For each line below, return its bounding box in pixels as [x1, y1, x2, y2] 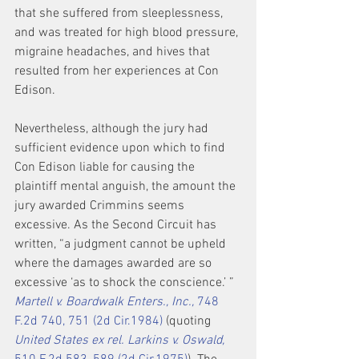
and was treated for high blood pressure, [14, 25, 241, 41]
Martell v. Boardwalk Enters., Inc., [14, 294, 194, 310]
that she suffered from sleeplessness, [14, 6, 226, 22]
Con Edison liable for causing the [14, 159, 198, 175]
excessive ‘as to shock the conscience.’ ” [14, 275, 237, 291]
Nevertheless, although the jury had [14, 121, 212, 137]
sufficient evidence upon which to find [14, 140, 228, 156]
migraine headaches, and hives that [14, 44, 213, 60]
